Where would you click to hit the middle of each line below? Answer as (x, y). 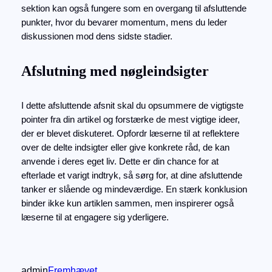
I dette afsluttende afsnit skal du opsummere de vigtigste (132, 106)
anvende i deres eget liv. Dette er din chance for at (120, 162)
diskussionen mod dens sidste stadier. (97, 37)
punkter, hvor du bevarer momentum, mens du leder (124, 23)
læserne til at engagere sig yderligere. (95, 218)
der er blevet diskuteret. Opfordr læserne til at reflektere (130, 134)
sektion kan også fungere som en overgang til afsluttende (134, 9)
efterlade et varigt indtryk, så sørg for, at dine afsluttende (131, 176)
